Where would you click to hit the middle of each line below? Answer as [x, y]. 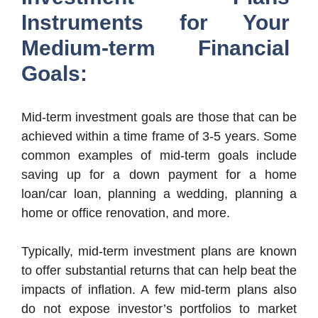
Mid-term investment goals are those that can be [159, 117]
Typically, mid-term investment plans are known [159, 251]
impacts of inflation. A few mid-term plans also [159, 289]
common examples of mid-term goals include [159, 155]
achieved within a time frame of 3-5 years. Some [159, 136]
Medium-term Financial [155, 48]
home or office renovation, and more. [126, 213]
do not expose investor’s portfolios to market [159, 308]
